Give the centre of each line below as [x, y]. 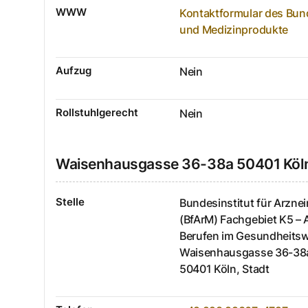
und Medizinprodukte [234, 29]
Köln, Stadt [242, 269]
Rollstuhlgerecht [97, 112]
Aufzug [74, 70]
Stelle [70, 202]
